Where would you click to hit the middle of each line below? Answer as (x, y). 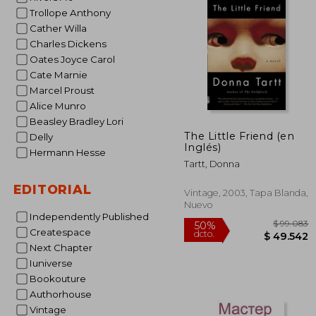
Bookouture (61, 279)
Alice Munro (61, 106)
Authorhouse (64, 294)
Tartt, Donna (212, 164)
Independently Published (90, 217)
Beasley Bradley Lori (80, 121)
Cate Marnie (62, 75)
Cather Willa (61, 28)
